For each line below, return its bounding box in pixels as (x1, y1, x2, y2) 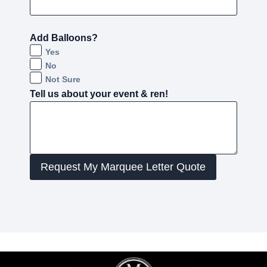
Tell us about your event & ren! (30, 88, 168, 99)
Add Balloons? (30, 32, 98, 43)
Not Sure (45, 74, 80, 84)
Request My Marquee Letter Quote (41, 161, 206, 173)
